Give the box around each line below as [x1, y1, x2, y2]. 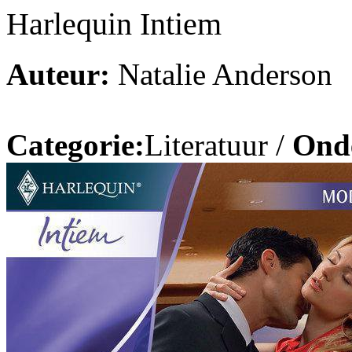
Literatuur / [145, 128, 292, 163]
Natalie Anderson [110, 57, 332, 92]
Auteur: [6, 57, 110, 92]
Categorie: [6, 128, 145, 163]
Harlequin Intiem [6, 5, 222, 42]
